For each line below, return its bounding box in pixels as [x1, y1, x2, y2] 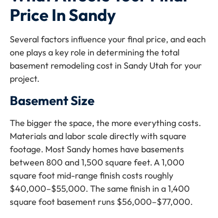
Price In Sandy [10, 4, 116, 26]
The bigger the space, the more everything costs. [10, 117, 201, 128]
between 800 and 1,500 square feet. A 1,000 [10, 156, 184, 168]
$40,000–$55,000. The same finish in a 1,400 [10, 182, 190, 194]
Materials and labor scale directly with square [10, 130, 186, 142]
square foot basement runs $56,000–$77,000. [10, 196, 193, 207]
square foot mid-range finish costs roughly [10, 169, 173, 181]
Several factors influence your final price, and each [10, 34, 206, 45]
